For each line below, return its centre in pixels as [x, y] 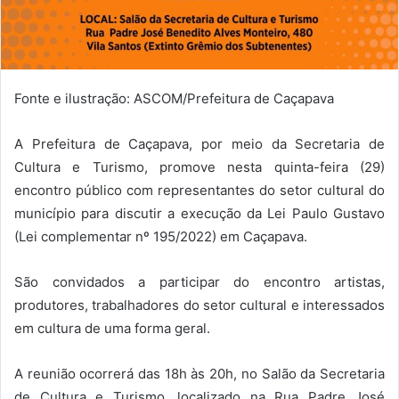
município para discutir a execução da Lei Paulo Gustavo [199, 213]
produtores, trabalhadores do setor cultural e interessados [199, 305]
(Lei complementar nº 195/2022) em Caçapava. [161, 236]
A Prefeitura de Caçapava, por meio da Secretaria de [199, 143]
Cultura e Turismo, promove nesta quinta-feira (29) [199, 167]
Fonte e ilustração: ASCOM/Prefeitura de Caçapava [174, 98]
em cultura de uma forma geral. [112, 328]
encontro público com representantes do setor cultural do [199, 190]
